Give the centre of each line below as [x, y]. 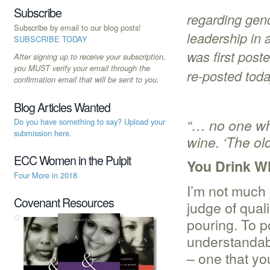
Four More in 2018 [46, 175]
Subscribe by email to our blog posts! [77, 27]
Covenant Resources [64, 203]
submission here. [43, 133]
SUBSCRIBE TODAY [51, 39]
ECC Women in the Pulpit [72, 161]
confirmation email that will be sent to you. [86, 79]
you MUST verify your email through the [82, 68]
